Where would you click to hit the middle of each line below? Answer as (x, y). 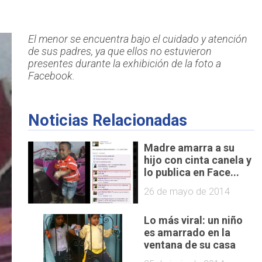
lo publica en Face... (192, 172)
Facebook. (51, 76)
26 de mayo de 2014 (187, 191)
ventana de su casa (190, 245)
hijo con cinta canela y (198, 160)
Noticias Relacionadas (107, 121)
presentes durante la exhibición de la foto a (124, 64)
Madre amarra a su (189, 147)
